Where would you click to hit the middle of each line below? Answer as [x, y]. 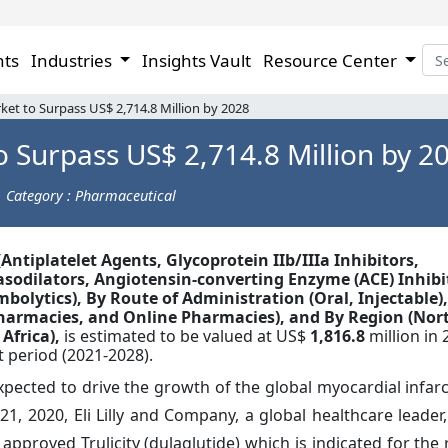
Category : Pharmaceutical [91, 195]
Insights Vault [197, 60]
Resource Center [332, 60]
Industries [73, 60]
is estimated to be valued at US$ [187, 336]
